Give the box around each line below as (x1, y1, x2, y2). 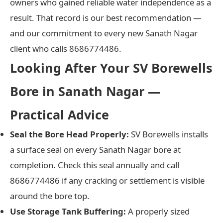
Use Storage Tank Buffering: (10, 205, 126, 217)
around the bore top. (10, 190, 90, 202)
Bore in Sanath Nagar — (10, 82, 160, 100)
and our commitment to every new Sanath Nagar (10, 27, 198, 39)
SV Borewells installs (129, 128, 208, 140)
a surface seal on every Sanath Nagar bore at (10, 143, 181, 155)
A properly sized (126, 205, 190, 217)
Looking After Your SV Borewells (10, 59, 213, 76)
